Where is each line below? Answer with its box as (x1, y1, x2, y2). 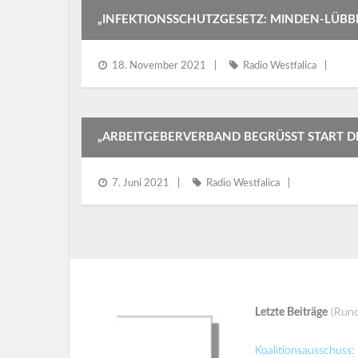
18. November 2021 (112, 61, 206, 71)
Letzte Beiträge (254, 307, 328, 318)
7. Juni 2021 (112, 178, 169, 189)
